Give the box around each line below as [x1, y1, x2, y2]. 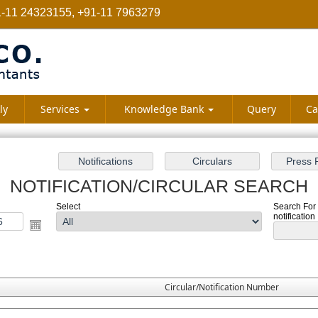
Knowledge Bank [124, 102, 207, 116]
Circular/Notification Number [165, 281, 279, 293]
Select [56, 202, 81, 212]
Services [40, 102, 82, 116]
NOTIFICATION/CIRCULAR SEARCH [10, 176, 308, 196]
